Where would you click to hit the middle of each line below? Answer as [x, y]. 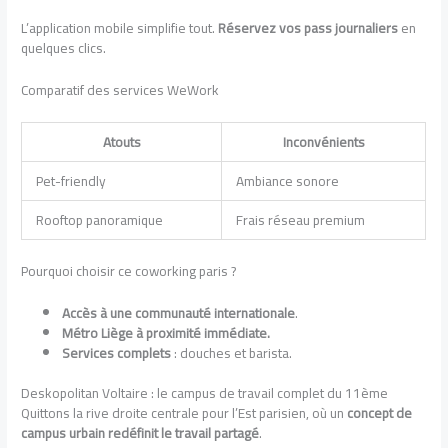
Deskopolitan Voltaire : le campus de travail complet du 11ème [205, 393]
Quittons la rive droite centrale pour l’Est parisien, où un [184, 413]
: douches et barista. [232, 352]
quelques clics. [64, 48]
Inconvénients [323, 142]
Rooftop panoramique [99, 220]
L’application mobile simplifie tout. [120, 28]
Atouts [121, 142]
